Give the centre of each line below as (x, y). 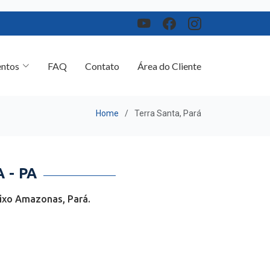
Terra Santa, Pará (168, 107)
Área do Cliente (169, 54)
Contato (102, 54)
